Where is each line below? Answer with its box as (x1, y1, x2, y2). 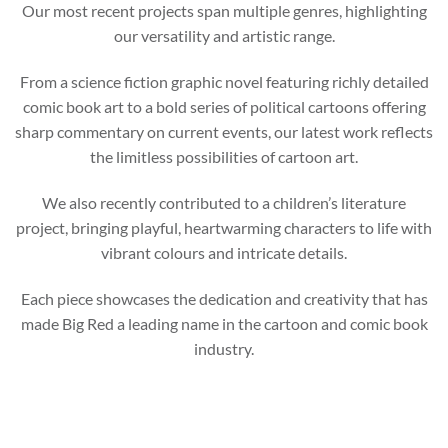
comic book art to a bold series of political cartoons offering (22, 97, 426, 117)
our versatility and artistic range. (113, 26, 335, 46)
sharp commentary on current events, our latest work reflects (15, 122, 433, 142)
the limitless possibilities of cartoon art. (90, 147, 358, 167)
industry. (194, 338, 254, 358)
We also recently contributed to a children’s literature (42, 192, 406, 212)
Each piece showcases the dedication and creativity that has (20, 288, 428, 308)
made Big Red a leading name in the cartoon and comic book (20, 313, 428, 333)
